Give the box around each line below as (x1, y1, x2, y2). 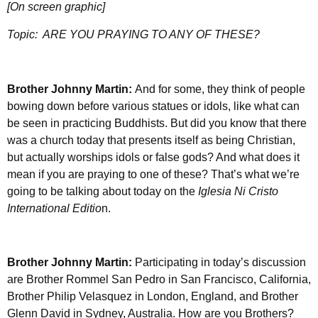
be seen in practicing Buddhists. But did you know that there (7, 116, 307, 129)
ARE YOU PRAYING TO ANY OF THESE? (43, 28, 260, 40)
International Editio (7, 202, 102, 214)
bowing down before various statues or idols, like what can (7, 99, 300, 112)
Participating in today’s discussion (135, 256, 306, 269)
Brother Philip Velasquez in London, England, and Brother (7, 290, 298, 303)
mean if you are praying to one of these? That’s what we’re (7, 168, 300, 180)
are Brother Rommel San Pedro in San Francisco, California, (7, 273, 311, 286)
